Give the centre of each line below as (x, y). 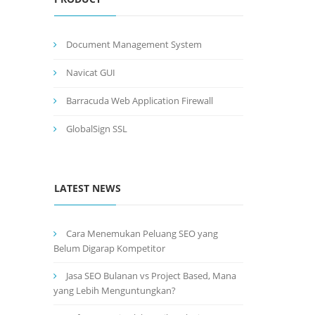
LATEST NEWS (88, 188)
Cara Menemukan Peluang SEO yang (142, 233)
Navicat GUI (91, 72)
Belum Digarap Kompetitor (109, 248)
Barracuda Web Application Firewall (140, 101)
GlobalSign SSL (97, 129)
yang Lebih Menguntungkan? (115, 290)
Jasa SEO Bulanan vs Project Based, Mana (151, 276)
